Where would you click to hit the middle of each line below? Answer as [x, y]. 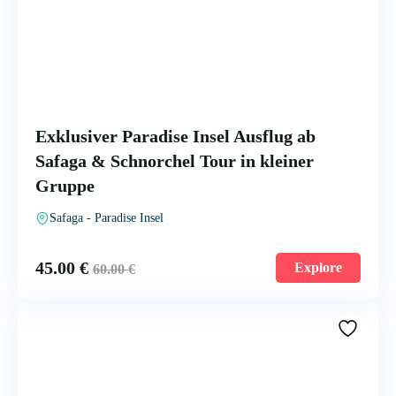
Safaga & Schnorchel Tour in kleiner [175, 160]
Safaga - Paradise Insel [107, 217]
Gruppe [65, 185]
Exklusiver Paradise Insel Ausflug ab [175, 136]
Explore [318, 267]
